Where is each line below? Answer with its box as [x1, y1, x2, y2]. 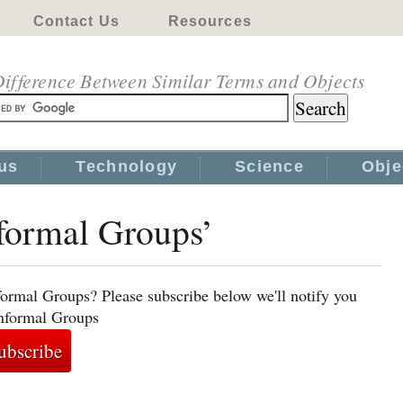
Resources [167, 13, 252, 29]
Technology [76, 157, 178, 175]
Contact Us [32, 13, 120, 29]
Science [235, 157, 304, 175]
